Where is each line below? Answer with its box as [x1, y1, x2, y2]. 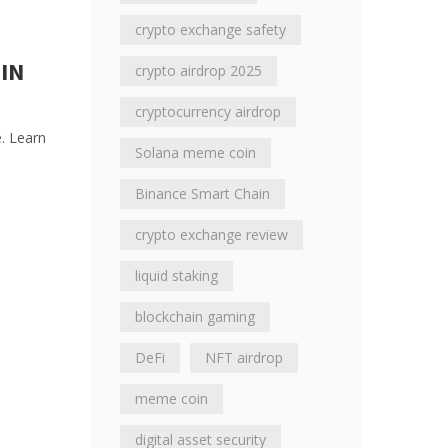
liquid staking [135, 266, 218, 285]
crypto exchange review [135, 225, 288, 244]
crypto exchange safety [135, 20, 286, 39]
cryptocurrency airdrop [135, 102, 281, 121]
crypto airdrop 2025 [135, 61, 262, 80]
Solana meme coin [135, 143, 256, 162]
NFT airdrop [205, 348, 283, 367]
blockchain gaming [135, 307, 255, 326]
